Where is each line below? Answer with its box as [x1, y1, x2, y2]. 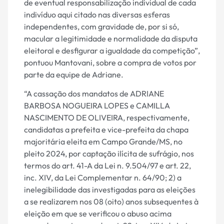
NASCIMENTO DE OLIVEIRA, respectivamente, [24, 112, 189, 123]
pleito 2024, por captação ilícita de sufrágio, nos [24, 148, 194, 159]
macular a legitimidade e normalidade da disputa [24, 33, 197, 44]
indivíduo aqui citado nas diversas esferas [24, 9, 170, 20]
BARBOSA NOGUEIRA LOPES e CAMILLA [24, 100, 170, 111]
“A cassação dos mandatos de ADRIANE [24, 88, 164, 99]
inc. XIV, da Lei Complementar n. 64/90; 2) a [24, 172, 181, 183]
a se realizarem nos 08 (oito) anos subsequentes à [24, 196, 198, 207]
